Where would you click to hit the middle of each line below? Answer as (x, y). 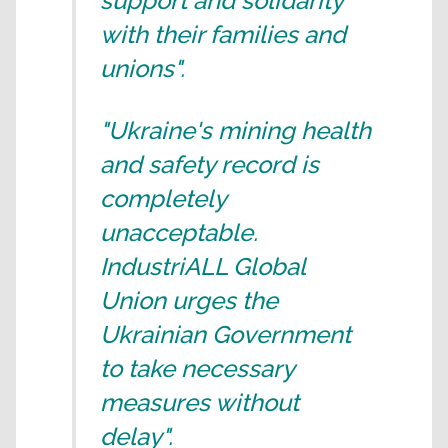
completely (163, 198)
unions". (142, 68)
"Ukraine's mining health (235, 130)
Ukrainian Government (225, 334)
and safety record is (209, 164)
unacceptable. (179, 232)
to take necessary (197, 368)
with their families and (223, 34)
